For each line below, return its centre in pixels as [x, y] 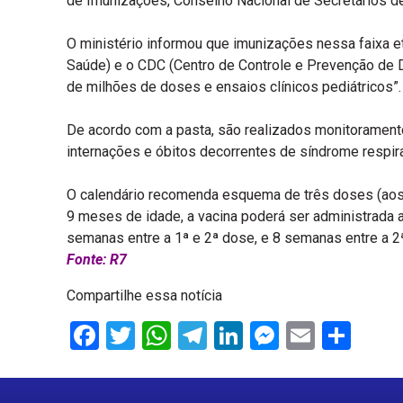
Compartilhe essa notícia [144, 295]
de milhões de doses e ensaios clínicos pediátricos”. [234, 86]
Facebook [159, 335]
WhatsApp [236, 335]
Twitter [179, 335]
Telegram [265, 335]
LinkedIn [296, 335]
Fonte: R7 [97, 259]
